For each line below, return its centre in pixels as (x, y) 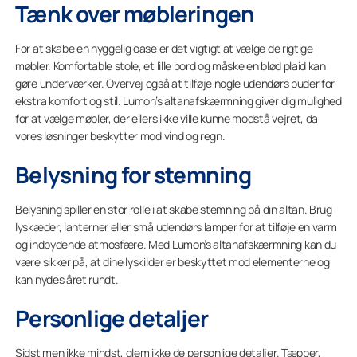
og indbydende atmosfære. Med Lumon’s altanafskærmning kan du (176, 244)
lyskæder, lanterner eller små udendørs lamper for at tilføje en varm (176, 227)
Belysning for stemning (133, 175)
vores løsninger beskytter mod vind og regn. (120, 136)
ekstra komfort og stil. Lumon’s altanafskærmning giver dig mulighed (178, 101)
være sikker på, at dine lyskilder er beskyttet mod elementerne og (173, 262)
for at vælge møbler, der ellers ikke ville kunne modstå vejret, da (167, 118)
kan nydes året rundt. (67, 279)
